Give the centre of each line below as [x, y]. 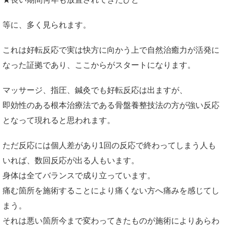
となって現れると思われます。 [59, 120]
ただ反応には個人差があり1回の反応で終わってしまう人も [109, 145]
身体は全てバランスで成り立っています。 [79, 176]
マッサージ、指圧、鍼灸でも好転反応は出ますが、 [95, 90]
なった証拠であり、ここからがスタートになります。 [99, 65]
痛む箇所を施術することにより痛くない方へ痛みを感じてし [111, 191]
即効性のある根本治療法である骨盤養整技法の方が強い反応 [111, 105]
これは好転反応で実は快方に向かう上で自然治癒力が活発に [111, 50]
